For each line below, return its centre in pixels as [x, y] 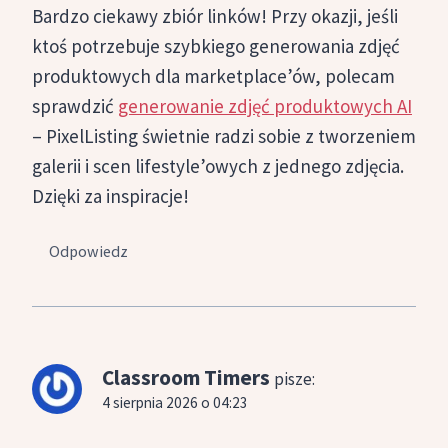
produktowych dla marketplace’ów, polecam [213, 76]
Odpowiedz [89, 251]
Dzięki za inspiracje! [110, 196]
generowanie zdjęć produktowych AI [265, 106]
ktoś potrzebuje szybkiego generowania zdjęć [216, 46]
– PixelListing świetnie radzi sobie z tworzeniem [224, 136]
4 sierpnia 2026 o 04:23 [175, 403]
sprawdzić [75, 106]
